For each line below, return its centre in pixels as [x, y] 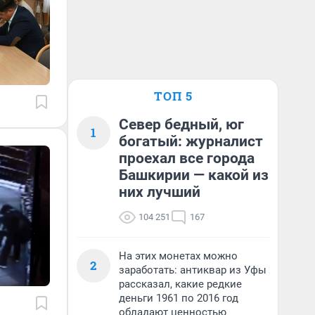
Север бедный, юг [181, 124]
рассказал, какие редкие [180, 284]
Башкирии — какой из [194, 175]
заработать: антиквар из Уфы [193, 270]
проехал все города [187, 158]
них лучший [160, 192]
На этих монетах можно [178, 256]
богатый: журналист [191, 141]
